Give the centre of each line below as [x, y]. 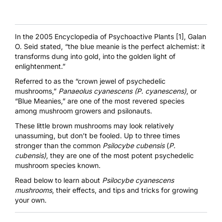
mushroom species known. [58, 165]
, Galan [195, 36]
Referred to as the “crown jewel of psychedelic [90, 81]
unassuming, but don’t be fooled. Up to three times [97, 135]
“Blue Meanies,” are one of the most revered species [100, 101]
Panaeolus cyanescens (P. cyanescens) [121, 91]
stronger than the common [59, 145]
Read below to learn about [58, 180]
